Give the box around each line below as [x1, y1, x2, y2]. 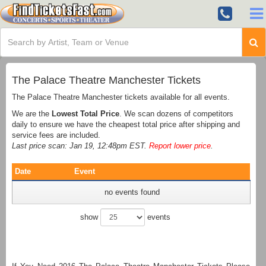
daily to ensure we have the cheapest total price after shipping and [12, 119, 240, 129]
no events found [104, 187, 160, 197]
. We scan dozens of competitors [119, 109, 233, 118]
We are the [12, 109, 52, 118]
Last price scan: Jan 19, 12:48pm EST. [12, 141, 149, 150]
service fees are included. [12, 130, 100, 140]
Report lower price [149, 141, 211, 150]
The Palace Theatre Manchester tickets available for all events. [12, 92, 230, 102]
